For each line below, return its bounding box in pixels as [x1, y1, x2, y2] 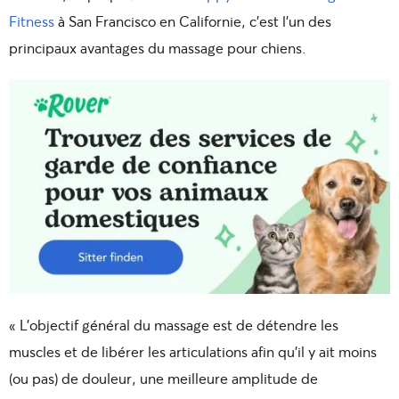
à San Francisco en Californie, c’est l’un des [58, 12, 331, 31]
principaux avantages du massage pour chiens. [9, 38, 306, 58]
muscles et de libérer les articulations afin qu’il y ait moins [9, 342, 377, 362]
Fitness [9, 12, 58, 31]
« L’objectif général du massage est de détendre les [9, 315, 338, 335]
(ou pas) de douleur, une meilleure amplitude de [9, 369, 318, 388]
